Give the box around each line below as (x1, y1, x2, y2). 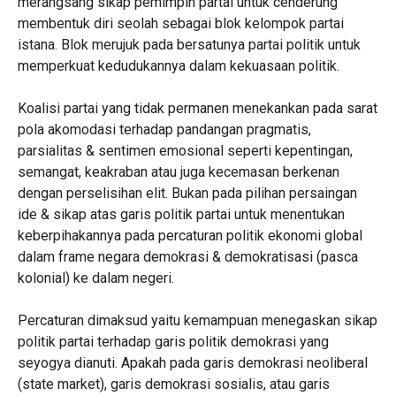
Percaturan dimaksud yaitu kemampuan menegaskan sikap (17, 312, 377, 329)
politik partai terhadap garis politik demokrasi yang (17, 333, 329, 350)
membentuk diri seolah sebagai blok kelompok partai (17, 15, 344, 32)
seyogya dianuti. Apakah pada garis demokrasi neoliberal (17, 354, 368, 371)
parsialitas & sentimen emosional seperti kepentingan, (17, 142, 353, 159)
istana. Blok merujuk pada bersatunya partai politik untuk (17, 36, 361, 53)
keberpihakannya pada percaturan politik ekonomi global (17, 227, 362, 244)
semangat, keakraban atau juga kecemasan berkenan (17, 164, 339, 180)
